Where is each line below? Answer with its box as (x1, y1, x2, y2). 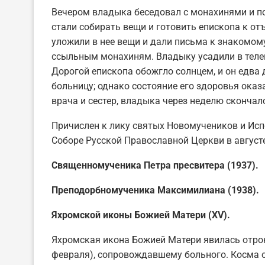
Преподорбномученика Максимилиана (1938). (51, 184, 259, 196)
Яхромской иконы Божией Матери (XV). (51, 209, 230, 221)
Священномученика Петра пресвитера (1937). (51, 159, 258, 171)
